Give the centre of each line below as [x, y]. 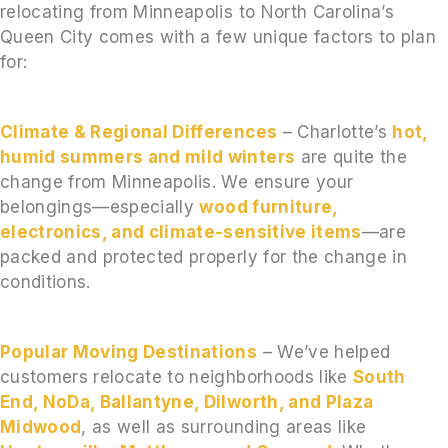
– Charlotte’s [335, 131]
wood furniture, [268, 206]
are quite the [351, 156]
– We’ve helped [324, 351]
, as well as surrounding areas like [224, 426]
